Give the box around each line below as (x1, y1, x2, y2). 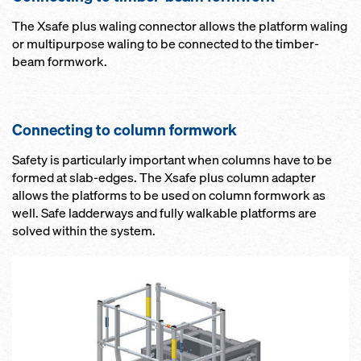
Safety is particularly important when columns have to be (12, 151, 332, 168)
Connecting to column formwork (12, 119, 237, 139)
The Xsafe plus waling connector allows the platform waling (12, 17, 347, 35)
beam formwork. (12, 52, 107, 70)
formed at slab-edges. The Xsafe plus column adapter (12, 168, 316, 186)
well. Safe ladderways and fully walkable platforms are (12, 204, 317, 222)
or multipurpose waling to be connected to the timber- (12, 35, 319, 52)
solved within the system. (12, 222, 156, 239)
